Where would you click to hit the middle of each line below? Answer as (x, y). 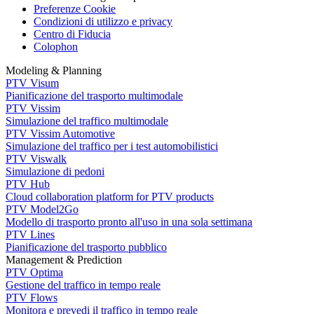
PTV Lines (30, 235)
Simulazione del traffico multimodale (87, 121)
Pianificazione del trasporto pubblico (86, 247)
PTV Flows (32, 298)
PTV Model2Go (42, 210)
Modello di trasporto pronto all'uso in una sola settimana (129, 222)
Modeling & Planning (54, 71)
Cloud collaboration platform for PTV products (110, 197)
